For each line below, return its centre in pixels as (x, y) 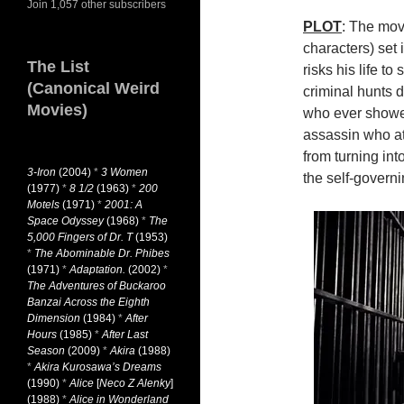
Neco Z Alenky (135, 383)
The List (58, 67)
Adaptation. (97, 270)
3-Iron (41, 172)
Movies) (57, 110)
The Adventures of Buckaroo (96, 286)
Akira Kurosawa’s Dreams (98, 367)
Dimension (54, 318)
